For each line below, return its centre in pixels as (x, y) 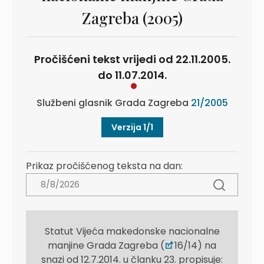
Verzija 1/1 (132, 127)
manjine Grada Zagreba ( (106, 245)
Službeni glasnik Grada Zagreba (113, 103)
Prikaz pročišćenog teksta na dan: (104, 166)
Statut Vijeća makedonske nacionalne (132, 231)
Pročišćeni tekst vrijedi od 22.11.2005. (132, 59)
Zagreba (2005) (132, 18)
